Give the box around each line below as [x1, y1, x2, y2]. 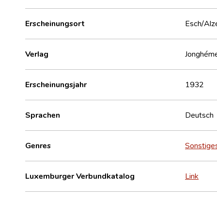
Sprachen [25, 109, 60, 120]
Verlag [25, 48, 48, 59]
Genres [25, 140, 51, 150]
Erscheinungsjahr [25, 79, 87, 89]
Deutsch [185, 109, 214, 120]
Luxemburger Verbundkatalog [25, 170, 135, 181]
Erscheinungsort [25, 18, 85, 28]
